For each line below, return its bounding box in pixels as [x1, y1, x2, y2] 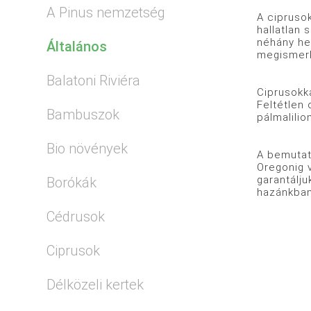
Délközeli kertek [47, 276, 144, 293]
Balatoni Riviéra [47, 72, 141, 89]
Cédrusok [47, 208, 106, 225]
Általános [47, 37, 108, 55]
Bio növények [47, 140, 128, 157]
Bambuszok [47, 106, 120, 123]
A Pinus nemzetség [47, 3, 166, 21]
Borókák [47, 174, 97, 191]
